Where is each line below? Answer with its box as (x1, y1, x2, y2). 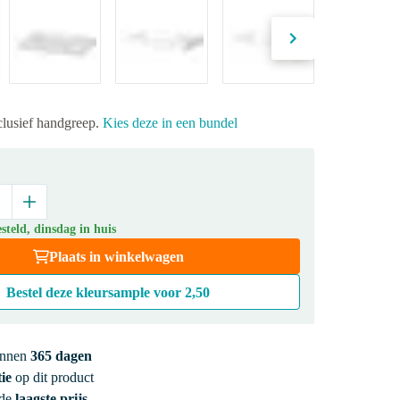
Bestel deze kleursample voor (6, 285, 186, 301)
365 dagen (29, 348, 92, 364)
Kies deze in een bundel (102, 115, 237, 131)
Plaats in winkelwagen (48, 249, 184, 265)
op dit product (11, 370, 94, 386)
